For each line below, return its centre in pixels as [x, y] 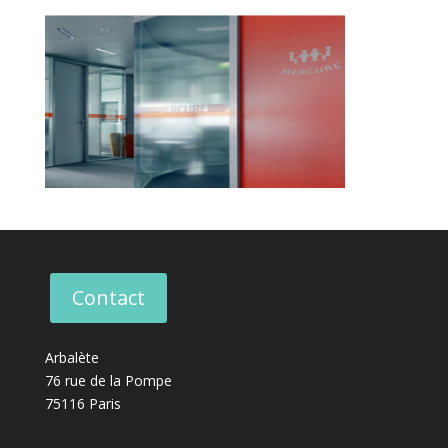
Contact [108, 298]
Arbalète [71, 358]
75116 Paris [82, 404]
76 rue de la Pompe [108, 381]
